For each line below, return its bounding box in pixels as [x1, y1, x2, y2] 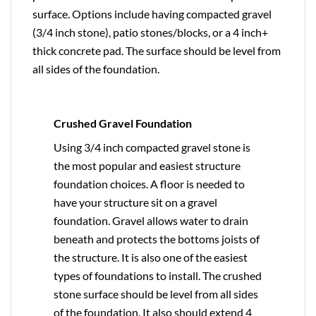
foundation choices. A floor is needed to [54, 177, 245, 191]
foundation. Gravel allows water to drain [54, 214, 248, 228]
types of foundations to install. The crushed [54, 269, 262, 283]
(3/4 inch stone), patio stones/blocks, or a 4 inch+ [32, 25, 268, 39]
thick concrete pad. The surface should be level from [32, 43, 281, 57]
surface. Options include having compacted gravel [32, 6, 272, 20]
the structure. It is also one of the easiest [54, 250, 248, 265]
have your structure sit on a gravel [54, 195, 217, 209]
